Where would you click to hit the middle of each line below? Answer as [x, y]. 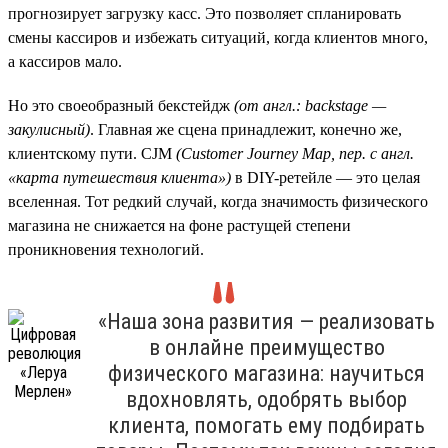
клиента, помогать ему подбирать [266, 425]
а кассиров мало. [65, 61]
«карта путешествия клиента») [119, 177]
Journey [272, 153]
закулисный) [49, 129]
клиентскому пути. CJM [92, 153]
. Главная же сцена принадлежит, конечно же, [246, 129]
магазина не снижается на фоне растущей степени [179, 225]
